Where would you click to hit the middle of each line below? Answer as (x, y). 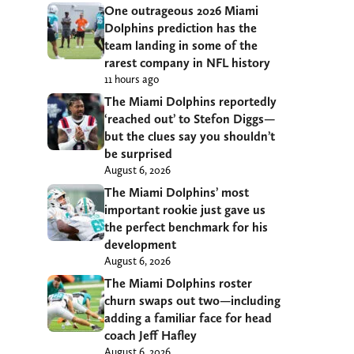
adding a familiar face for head (188, 318)
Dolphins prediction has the (181, 28)
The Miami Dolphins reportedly (190, 101)
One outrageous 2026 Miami (181, 10)
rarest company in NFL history (187, 62)
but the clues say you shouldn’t (190, 136)
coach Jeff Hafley (151, 335)
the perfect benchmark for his (186, 227)
